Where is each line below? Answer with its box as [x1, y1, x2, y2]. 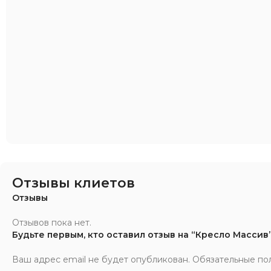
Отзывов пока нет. [12, 217, 91, 228]
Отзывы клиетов [12, 174, 135, 191]
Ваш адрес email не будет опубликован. [12, 253, 190, 265]
